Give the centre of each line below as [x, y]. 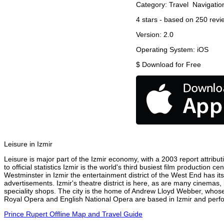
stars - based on [168, 20]
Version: [150, 35]
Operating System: [166, 50]
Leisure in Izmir [28, 144]
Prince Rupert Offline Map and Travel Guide [73, 214]
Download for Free [171, 65]
